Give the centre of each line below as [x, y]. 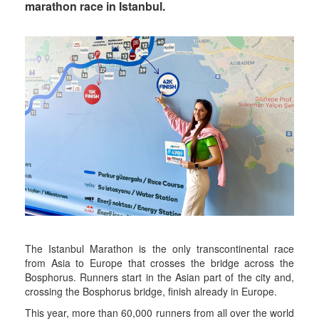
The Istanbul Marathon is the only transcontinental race [159, 249]
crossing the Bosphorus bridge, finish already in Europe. [151, 291]
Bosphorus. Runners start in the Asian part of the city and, [159, 277]
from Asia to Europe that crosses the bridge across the [159, 263]
